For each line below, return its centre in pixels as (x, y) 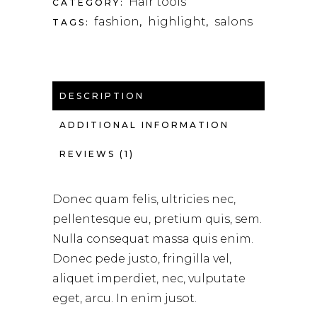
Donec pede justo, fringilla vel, (142, 259)
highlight (177, 22)
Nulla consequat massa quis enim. (153, 239)
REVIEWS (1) (97, 154)
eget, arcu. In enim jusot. (125, 299)
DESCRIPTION (102, 96)
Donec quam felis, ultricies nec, (144, 200)
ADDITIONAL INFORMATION (144, 125)
